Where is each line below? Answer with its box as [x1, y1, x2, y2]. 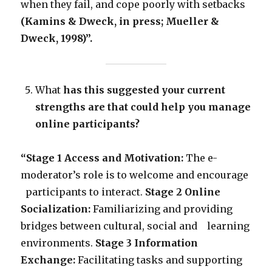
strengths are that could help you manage [35, 101, 251, 114]
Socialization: [21, 203, 91, 216]
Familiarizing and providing [90, 203, 233, 216]
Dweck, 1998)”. [21, 32, 93, 45]
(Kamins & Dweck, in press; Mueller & [21, 15, 220, 28]
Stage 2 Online [145, 186, 221, 199]
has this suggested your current [61, 84, 226, 97]
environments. [21, 237, 96, 250]
